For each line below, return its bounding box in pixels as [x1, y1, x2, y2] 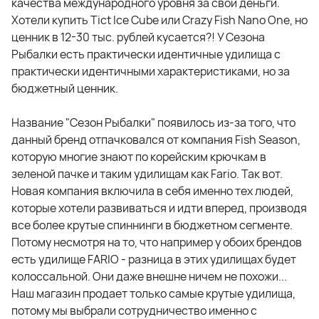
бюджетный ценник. [11, 80, 120, 96]
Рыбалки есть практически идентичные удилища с [11, 46, 281, 62]
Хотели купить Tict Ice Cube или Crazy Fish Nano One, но [11, 12, 308, 28]
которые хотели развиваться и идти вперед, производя [11, 200, 307, 216]
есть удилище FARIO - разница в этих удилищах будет [11, 251, 296, 267]
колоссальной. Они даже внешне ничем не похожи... [11, 268, 287, 284]
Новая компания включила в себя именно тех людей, [11, 183, 293, 199]
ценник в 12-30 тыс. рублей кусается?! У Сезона [11, 29, 265, 45]
